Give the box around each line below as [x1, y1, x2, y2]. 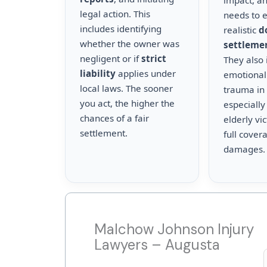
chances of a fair [80, 112, 149, 124]
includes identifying [80, 23, 162, 35]
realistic [223, 24, 259, 36]
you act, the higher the [80, 97, 175, 109]
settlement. [80, 127, 128, 139]
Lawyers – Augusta [94, 235, 220, 254]
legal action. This [80, 8, 150, 20]
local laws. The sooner [80, 82, 173, 94]
